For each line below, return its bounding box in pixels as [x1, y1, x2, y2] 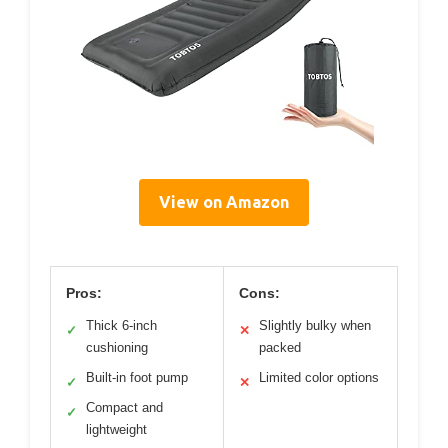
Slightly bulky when [259, 317, 371, 333]
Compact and [86, 399, 163, 415]
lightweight [86, 421, 147, 437]
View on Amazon [159, 192, 289, 211]
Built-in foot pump [86, 369, 188, 385]
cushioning [86, 339, 148, 355]
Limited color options [259, 369, 379, 385]
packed [259, 339, 301, 355]
